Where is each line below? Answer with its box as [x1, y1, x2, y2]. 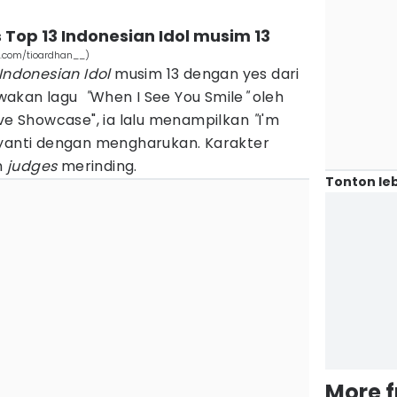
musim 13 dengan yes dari [110, 64, 300, 84]
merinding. [57, 156, 137, 176]
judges [7, 156, 58, 176]
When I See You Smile [90, 87, 244, 107]
